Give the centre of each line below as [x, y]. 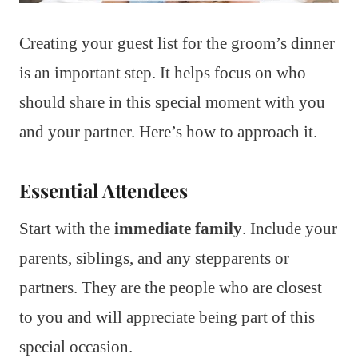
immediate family [178, 228]
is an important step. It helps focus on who [163, 72]
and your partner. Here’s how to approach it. [168, 131]
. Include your [290, 228]
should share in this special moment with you [172, 102]
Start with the [67, 228]
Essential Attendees [103, 190]
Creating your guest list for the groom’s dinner [177, 43]
